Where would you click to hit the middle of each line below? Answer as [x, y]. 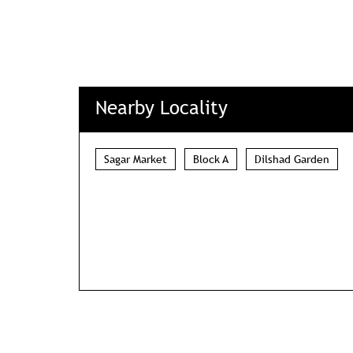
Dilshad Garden [292, 160]
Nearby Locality [161, 108]
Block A [210, 160]
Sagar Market [135, 160]
